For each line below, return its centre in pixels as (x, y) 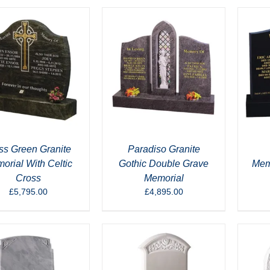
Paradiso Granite (164, 149)
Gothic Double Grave (164, 164)
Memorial (164, 178)
